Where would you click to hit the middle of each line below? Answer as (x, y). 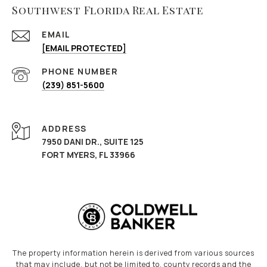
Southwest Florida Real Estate (108, 10)
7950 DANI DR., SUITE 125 (93, 142)
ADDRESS (64, 129)
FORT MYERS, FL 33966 (89, 155)
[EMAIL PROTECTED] (84, 48)
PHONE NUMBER (80, 72)
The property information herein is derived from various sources (133, 253)
